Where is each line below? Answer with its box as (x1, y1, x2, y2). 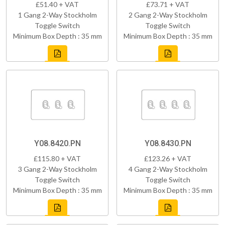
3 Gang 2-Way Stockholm (18, 164, 97, 173)
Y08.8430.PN (144, 138, 191, 148)
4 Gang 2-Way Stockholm (128, 164, 207, 173)
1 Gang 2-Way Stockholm (18, 10, 97, 19)
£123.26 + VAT (144, 154, 191, 163)
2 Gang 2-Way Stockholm (128, 10, 207, 19)
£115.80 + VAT (34, 154, 81, 163)
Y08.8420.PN (34, 138, 81, 148)
